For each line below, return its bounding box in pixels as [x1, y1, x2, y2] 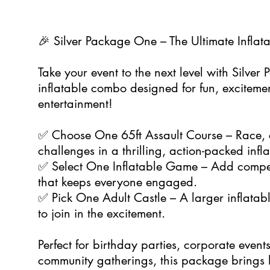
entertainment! [38, 96, 113, 111]
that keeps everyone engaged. [38, 174, 197, 190]
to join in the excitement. [38, 206, 165, 221]
